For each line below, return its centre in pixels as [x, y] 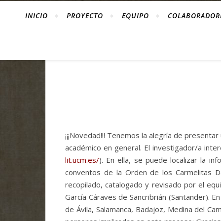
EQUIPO [135, 16]
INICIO [36, 16]
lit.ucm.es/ [82, 160]
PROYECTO [85, 16]
